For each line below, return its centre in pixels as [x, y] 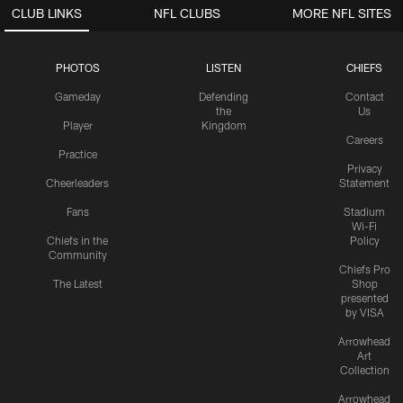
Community [77, 255]
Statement [364, 183]
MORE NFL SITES [342, 13]
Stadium [364, 212]
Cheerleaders [77, 183]
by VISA [364, 313]
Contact [364, 97]
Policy [364, 241]
